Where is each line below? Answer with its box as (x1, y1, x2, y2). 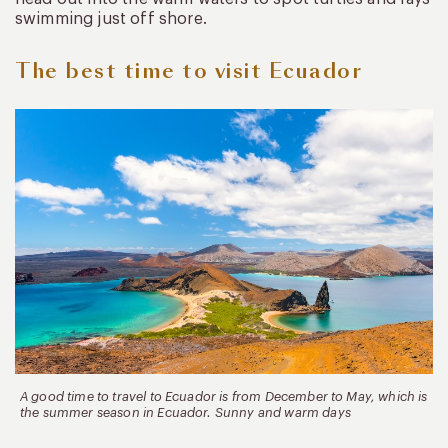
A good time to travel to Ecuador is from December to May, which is (20, 389, 428, 403)
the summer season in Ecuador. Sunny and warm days (20, 405, 351, 419)
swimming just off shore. (15, 11, 207, 28)
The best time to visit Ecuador (15, 57, 362, 86)
